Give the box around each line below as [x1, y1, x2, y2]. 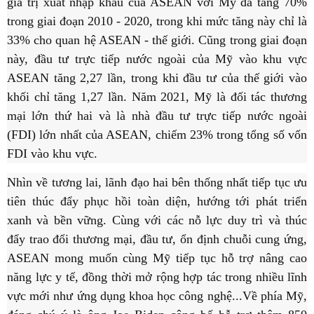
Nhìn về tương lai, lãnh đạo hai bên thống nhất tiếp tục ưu [7, 175, 307, 190]
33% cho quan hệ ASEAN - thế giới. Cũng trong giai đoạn [7, 33, 307, 48]
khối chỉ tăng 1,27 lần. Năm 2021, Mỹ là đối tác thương [7, 90, 307, 104]
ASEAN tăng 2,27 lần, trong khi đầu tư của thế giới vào [7, 71, 307, 86]
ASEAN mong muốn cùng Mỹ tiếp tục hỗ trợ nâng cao [7, 251, 307, 266]
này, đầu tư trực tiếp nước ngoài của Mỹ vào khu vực [7, 52, 307, 67]
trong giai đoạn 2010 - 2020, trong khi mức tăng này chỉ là [7, 14, 307, 29]
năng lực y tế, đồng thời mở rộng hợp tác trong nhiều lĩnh [7, 270, 307, 285]
